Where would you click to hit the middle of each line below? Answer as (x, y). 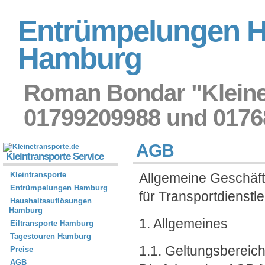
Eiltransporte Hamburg (52, 223)
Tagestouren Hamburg (51, 236)
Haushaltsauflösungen (51, 201)
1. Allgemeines (183, 224)
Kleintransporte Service (55, 156)
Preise (22, 249)
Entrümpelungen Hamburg (59, 188)
